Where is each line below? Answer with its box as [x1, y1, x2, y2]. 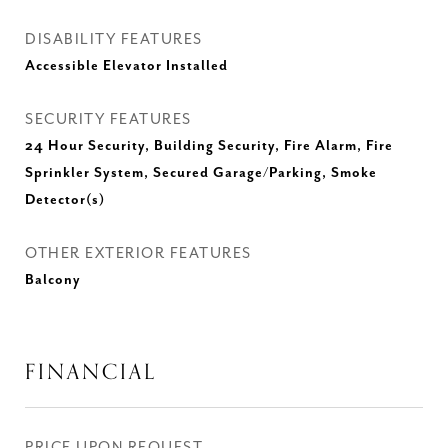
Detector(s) [25, 192, 105, 208]
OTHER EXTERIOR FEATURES [25, 245, 252, 262]
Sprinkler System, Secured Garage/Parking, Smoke [25, 165, 377, 181]
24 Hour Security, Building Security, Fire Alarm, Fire [25, 138, 393, 154]
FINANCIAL [25, 355, 157, 389]
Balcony [25, 272, 81, 288]
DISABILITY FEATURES [25, 31, 203, 48]
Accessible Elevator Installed [25, 58, 228, 74]
